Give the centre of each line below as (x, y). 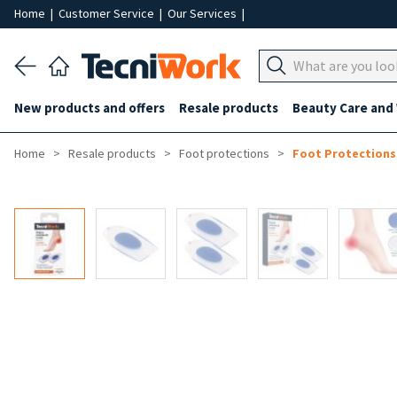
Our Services (203, 13)
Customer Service (108, 13)
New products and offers (90, 108)
